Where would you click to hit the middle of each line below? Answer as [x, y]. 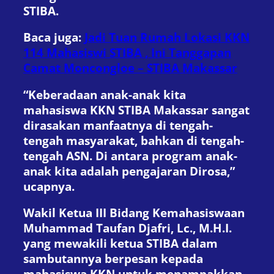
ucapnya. [49, 186]
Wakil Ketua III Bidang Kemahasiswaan [134, 213]
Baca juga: [54, 37]
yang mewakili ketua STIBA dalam [120, 243]
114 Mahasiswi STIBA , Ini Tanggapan [127, 53]
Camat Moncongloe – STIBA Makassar [130, 68]
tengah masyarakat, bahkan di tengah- [134, 140]
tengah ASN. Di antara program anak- [130, 155]
